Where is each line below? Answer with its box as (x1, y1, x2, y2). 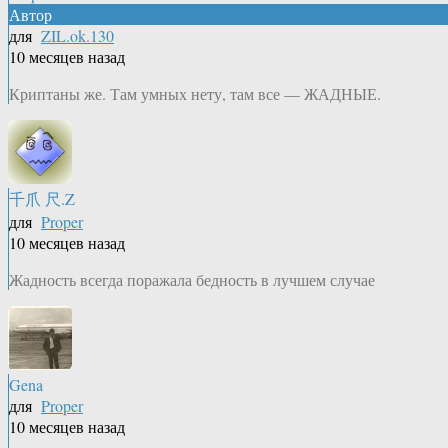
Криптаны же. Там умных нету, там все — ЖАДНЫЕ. (9, 83, 381, 105)
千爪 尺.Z (9, 188, 75, 210)
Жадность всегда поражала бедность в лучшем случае (9, 269, 375, 291)
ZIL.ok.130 (41, 25, 114, 47)
